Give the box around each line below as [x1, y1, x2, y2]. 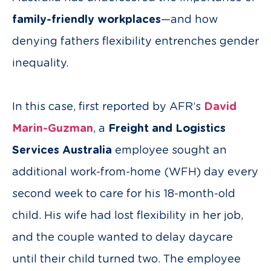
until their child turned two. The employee [12, 254, 241, 265]
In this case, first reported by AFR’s [12, 102, 204, 113]
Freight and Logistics [108, 123, 226, 134]
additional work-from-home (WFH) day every [12, 167, 258, 178]
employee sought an [112, 145, 227, 156]
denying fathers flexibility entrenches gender [12, 36, 259, 47]
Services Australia [12, 145, 112, 156]
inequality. [12, 58, 68, 69]
